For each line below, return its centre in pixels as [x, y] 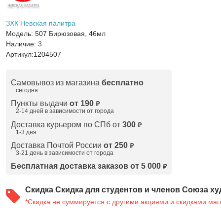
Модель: [20, 34]
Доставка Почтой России [57, 145]
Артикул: [19, 54]
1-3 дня [26, 132]
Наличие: [22, 44]
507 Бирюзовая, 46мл [70, 34]
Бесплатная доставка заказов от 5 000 [86, 166]
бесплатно [122, 83]
